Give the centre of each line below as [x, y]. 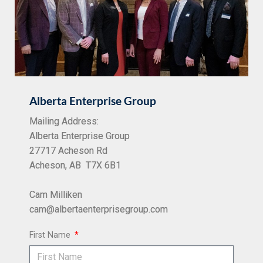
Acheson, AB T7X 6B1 [75, 165]
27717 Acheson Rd [68, 150]
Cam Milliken [56, 194]
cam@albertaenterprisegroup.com [99, 209]
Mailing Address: [64, 121]
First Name [51, 235]
